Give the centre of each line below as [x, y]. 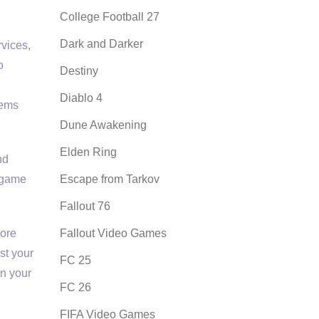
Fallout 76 [85, 206]
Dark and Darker [101, 44]
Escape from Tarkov [109, 179]
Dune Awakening [103, 125]
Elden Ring [88, 152]
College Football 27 [109, 17]
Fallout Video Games [113, 233]
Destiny [79, 71]
